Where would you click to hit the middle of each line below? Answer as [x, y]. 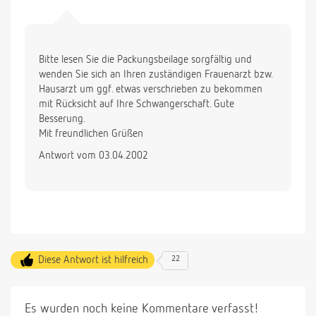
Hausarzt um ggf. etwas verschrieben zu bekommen [151, 90]
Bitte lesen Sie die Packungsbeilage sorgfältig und [145, 60]
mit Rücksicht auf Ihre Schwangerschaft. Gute [136, 104]
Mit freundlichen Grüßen [91, 134]
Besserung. [62, 119]
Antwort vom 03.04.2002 [93, 156]
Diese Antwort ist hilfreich [93, 260]
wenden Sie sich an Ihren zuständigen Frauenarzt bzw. [156, 75]
